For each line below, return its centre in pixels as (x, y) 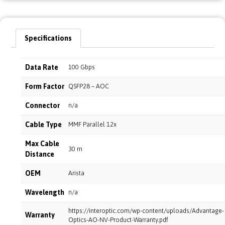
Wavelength (45, 193)
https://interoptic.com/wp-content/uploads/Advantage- (146, 211)
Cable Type (43, 125)
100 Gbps (82, 67)
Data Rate (42, 68)
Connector (42, 106)
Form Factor (45, 87)
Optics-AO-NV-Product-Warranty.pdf (118, 220)
